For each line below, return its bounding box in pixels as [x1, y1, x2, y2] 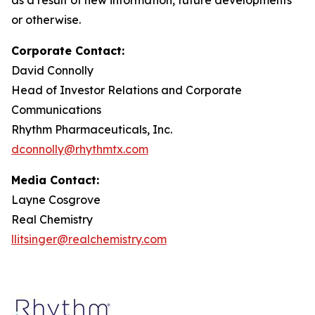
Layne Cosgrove [11, 192, 103, 207]
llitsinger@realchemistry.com [11, 231, 167, 246]
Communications [11, 102, 104, 117]
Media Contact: [11, 172, 99, 187]
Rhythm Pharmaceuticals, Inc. [11, 122, 175, 136]
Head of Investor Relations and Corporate [11, 82, 242, 97]
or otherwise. [11, 12, 81, 27]
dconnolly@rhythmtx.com [11, 141, 148, 156]
